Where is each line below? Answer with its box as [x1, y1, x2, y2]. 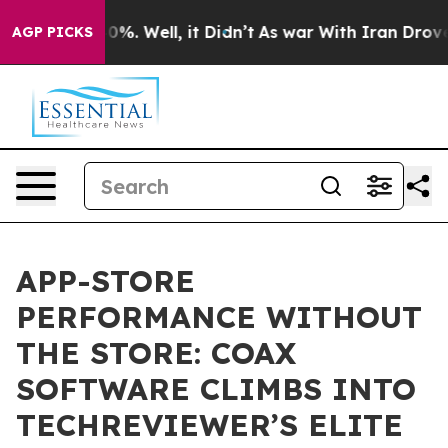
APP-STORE [16, 262, 195, 300]
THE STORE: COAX [16, 334, 296, 372]
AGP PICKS [12, 23, 93, 41]
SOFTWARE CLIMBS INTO [16, 370, 416, 408]
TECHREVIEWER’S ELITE [16, 406, 403, 444]
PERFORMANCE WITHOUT [16, 298, 422, 336]
